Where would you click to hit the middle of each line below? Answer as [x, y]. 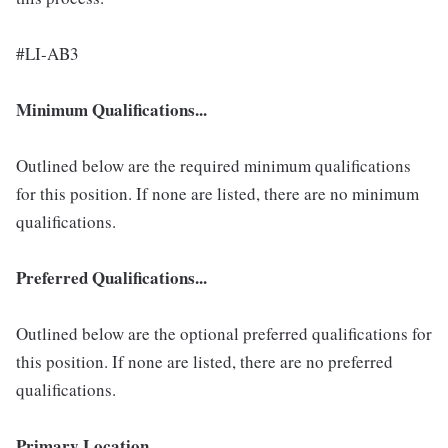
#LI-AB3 [47, 53]
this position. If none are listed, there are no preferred [204, 361]
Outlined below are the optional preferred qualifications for [224, 333]
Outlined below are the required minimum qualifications [213, 165]
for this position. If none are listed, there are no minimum [217, 193]
